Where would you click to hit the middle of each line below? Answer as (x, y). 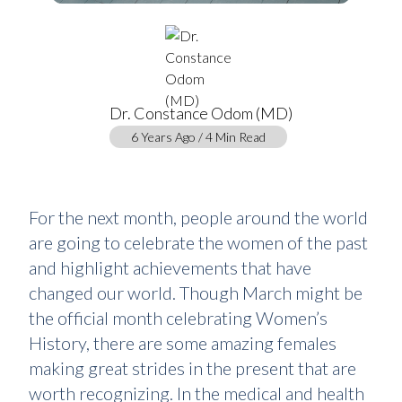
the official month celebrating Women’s (178, 318)
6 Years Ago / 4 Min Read (198, 137)
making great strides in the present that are (192, 368)
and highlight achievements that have (170, 267)
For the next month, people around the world (198, 217)
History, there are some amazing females (183, 343)
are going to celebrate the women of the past (198, 242)
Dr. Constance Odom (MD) (201, 113)
